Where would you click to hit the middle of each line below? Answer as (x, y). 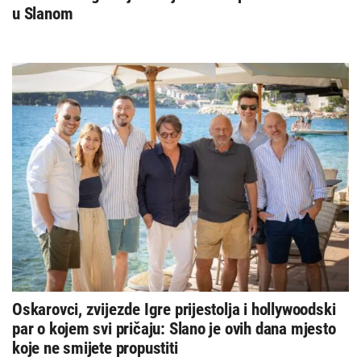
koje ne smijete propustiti (95, 348)
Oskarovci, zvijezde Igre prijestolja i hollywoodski (174, 309)
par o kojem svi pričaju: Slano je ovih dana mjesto (174, 328)
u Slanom (43, 13)
